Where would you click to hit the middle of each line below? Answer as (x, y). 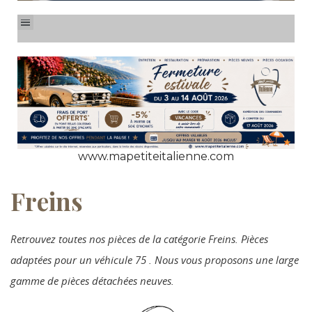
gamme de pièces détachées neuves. (92, 281)
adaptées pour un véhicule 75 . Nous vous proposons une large (155, 260)
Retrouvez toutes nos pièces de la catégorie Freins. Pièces (139, 239)
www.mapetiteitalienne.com (156, 157)
